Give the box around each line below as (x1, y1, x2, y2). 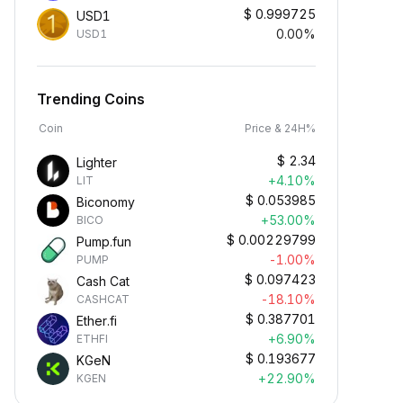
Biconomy (76, 194, 135, 210)
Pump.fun (76, 234, 131, 249)
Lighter (76, 155, 117, 170)
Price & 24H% (245, 121, 316, 135)
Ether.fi (76, 313, 117, 328)
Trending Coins (37, 90, 145, 108)
